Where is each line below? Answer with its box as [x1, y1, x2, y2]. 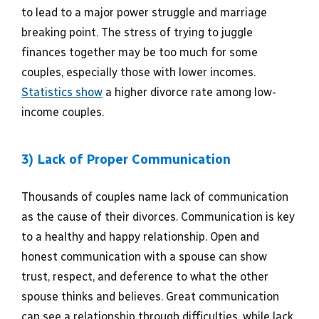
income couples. [21, 105, 104, 119]
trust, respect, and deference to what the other [21, 270, 268, 283]
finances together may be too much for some [21, 46, 258, 59]
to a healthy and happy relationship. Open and [21, 230, 259, 244]
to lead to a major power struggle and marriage [21, 6, 267, 19]
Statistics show [21, 85, 103, 99]
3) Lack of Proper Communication [21, 152, 231, 167]
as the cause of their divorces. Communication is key [21, 210, 295, 224]
